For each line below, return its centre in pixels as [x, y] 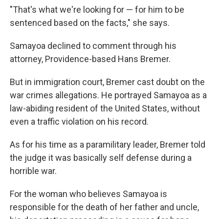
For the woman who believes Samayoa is [88, 194]
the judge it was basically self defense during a [101, 157]
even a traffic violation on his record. [79, 121]
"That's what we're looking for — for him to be [97, 9]
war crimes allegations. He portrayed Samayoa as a [108, 95]
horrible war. [33, 171]
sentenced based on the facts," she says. [90, 22]
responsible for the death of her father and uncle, [104, 207]
